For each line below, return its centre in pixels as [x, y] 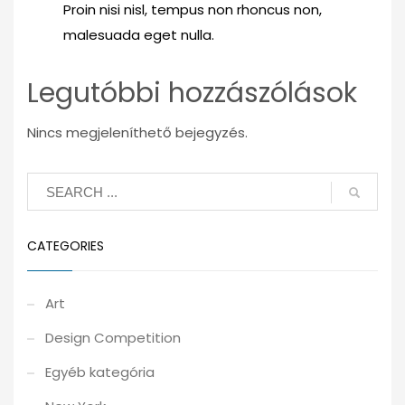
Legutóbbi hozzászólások [192, 94]
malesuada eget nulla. [139, 35]
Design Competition [113, 338]
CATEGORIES [66, 246]
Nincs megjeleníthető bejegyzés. [137, 133]
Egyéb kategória [100, 372]
